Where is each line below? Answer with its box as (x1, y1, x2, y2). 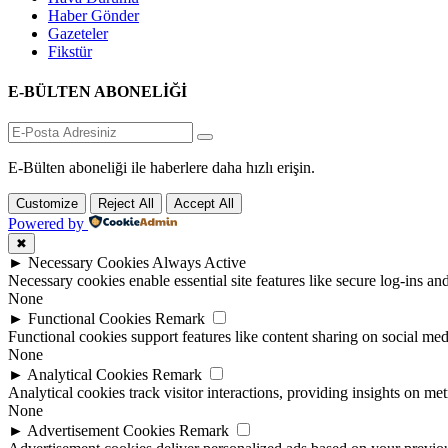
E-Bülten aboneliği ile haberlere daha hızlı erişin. (8, 159, 315, 176)
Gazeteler (48, 25, 108, 43)
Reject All (98, 196, 154, 211)
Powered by (8, 215, 84, 232)
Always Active (152, 254, 246, 271)
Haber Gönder (48, 7, 139, 25)
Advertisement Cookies (27, 422, 175, 439)
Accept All (174, 196, 234, 211)
